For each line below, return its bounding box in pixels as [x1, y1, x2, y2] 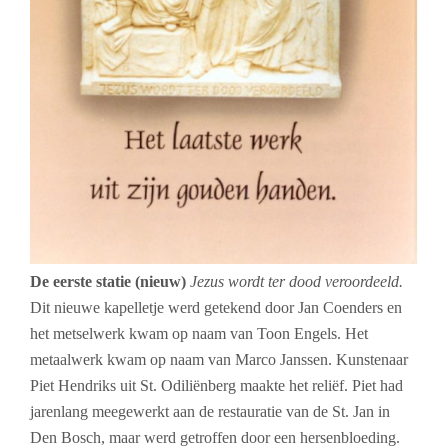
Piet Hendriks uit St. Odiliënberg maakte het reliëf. [30, 377, 352, 395]
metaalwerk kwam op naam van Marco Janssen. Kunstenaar [30, 351, 408, 369]
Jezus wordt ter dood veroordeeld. [190, 273, 403, 291]
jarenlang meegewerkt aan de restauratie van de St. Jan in [30, 403, 390, 421]
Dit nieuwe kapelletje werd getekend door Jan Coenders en [30, 299, 402, 317]
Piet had [352, 377, 403, 395]
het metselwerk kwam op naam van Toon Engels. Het [30, 325, 368, 343]
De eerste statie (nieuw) [30, 273, 190, 291]
